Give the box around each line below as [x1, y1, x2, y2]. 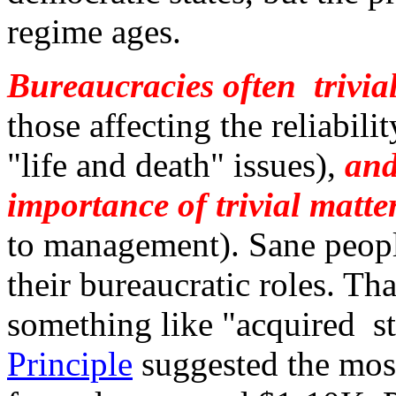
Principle [7, 345, 133, 384]
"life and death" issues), [7, 146, 345, 185]
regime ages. [7, 12, 181, 51]
